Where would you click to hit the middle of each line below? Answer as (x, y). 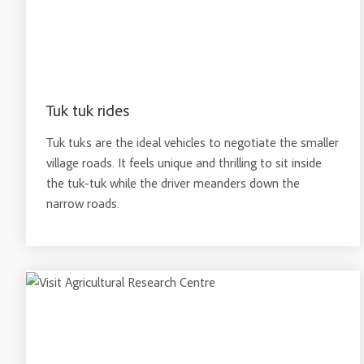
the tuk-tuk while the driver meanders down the (173, 183)
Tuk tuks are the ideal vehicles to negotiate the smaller (193, 142)
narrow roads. (83, 203)
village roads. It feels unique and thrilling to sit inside (184, 162)
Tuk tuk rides (88, 110)
